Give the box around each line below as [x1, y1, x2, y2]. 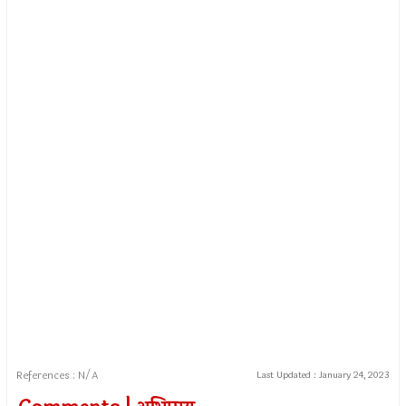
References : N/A [16, 367, 99, 384]
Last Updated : [256, 368, 319, 383]
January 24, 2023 [318, 368, 390, 383]
